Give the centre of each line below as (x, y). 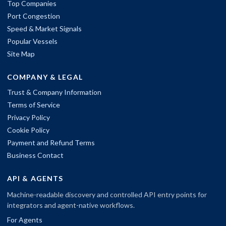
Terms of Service (34, 104)
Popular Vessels (32, 41)
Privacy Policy (29, 117)
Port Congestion (34, 16)
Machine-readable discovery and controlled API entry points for (107, 194)
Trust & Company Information (54, 92)
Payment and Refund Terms (51, 142)
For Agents (25, 219)
